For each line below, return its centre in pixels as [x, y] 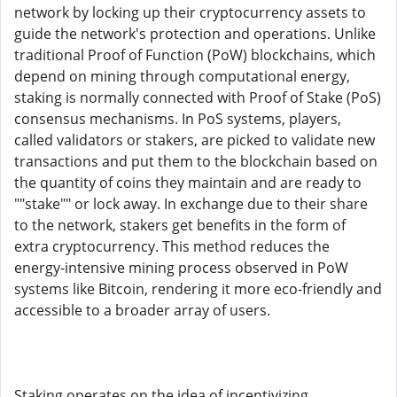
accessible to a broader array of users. [142, 310]
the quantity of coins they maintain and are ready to [188, 183]
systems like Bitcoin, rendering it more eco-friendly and [198, 289]
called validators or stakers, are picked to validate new [195, 140]
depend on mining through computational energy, [182, 76]
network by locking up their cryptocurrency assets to [190, 12]
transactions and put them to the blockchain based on [196, 161]
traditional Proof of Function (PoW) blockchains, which [195, 55]
